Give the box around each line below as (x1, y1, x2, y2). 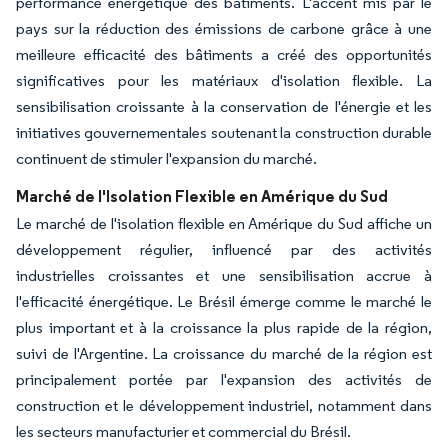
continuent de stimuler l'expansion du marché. (16, 148, 317, 168)
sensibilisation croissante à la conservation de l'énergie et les (16, 96, 432, 116)
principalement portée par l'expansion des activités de (16, 369, 432, 389)
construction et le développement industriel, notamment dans (16, 395, 432, 415)
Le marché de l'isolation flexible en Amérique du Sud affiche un (16, 213, 432, 233)
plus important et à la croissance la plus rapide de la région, (16, 317, 432, 337)
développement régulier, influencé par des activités (16, 239, 432, 259)
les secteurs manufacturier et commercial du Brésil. (16, 421, 351, 441)
